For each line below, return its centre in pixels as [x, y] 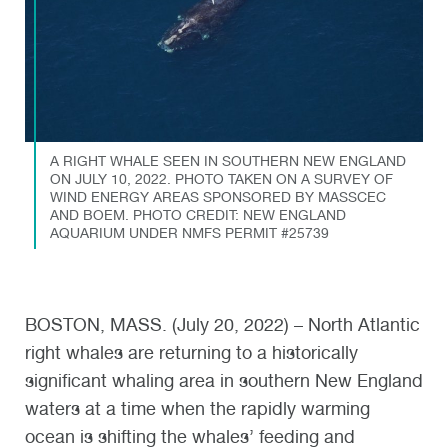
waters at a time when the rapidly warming [197, 408]
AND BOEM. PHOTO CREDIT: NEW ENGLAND [197, 214]
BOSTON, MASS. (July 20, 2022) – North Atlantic [222, 324]
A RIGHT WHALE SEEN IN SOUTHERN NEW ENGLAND [227, 160]
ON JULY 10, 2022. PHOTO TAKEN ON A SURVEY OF [221, 178]
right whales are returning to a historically [191, 352]
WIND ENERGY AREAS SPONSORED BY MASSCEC [217, 196]
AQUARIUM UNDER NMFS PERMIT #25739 [189, 232]
